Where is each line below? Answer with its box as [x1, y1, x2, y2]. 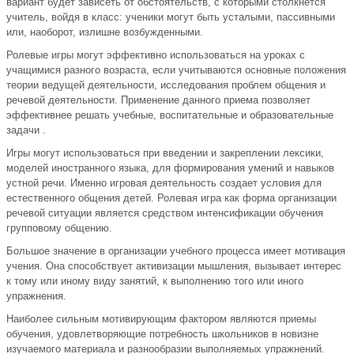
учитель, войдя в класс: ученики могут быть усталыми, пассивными [6, 11, 335, 24]
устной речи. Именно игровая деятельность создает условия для [6, 177, 322, 190]
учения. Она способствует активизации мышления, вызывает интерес [6, 260, 341, 273]
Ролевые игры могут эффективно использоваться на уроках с [6, 49, 305, 62]
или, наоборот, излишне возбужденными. [6, 26, 203, 39]
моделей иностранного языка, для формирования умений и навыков [6, 162, 334, 175]
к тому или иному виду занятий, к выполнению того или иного [6, 275, 303, 288]
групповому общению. [6, 222, 112, 235]
